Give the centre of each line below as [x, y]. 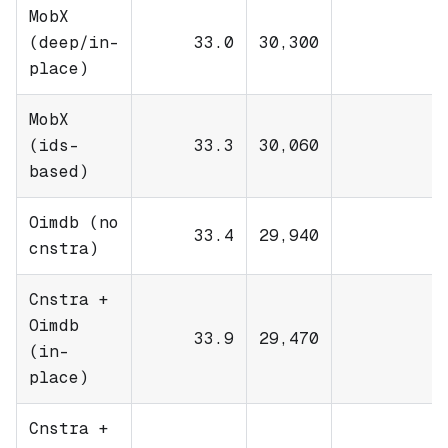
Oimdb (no [74, 223]
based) [59, 172]
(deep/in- [74, 43]
